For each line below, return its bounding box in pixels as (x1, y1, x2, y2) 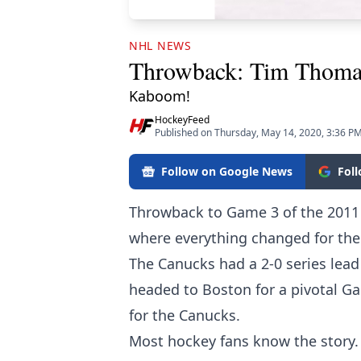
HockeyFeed (155, 112, 210, 127)
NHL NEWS (129, 37, 192, 53)
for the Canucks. (129, 305, 244, 325)
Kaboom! (129, 85, 190, 106)
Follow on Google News (161, 163, 293, 179)
